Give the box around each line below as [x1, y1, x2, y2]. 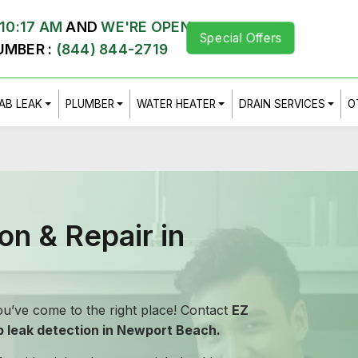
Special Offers [200, 30, 281, 46]
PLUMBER [65, 97, 114, 110]
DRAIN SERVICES [238, 97, 325, 110]
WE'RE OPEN [101, 18, 191, 35]
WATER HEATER [137, 97, 216, 110]
